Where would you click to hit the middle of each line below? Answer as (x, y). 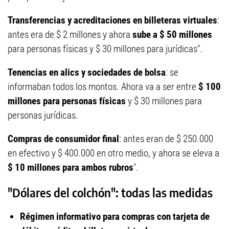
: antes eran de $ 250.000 (166, 139)
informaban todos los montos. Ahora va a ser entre (102, 87)
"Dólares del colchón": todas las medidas (110, 193)
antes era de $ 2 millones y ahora (69, 35)
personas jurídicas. (43, 116)
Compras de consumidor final (63, 139)
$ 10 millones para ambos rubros (71, 168)
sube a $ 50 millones (171, 35)
